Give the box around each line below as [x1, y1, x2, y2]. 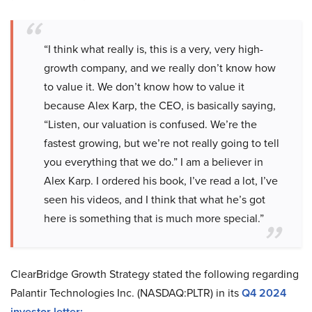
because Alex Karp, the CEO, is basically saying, [44, 97, 276, 114]
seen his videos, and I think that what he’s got [44, 191, 265, 208]
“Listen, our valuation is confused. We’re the [44, 116, 257, 132]
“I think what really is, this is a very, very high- [44, 40, 263, 57]
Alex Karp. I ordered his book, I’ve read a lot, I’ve [44, 172, 278, 189]
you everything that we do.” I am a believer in [44, 153, 263, 170]
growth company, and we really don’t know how [44, 59, 276, 76]
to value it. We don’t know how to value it [44, 78, 244, 95]
